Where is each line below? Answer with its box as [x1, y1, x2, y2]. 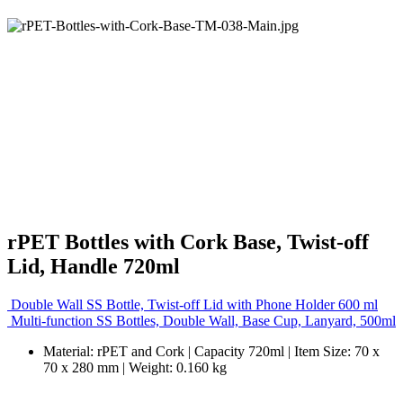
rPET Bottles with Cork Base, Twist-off [7, 229, 369, 254]
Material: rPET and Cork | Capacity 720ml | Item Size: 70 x [43, 343, 380, 359]
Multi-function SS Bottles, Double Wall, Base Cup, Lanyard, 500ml [11, 312, 396, 328]
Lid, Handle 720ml [7, 254, 180, 278]
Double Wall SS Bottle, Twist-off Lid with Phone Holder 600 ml [11, 296, 378, 312]
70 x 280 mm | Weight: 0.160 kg [43, 359, 227, 375]
